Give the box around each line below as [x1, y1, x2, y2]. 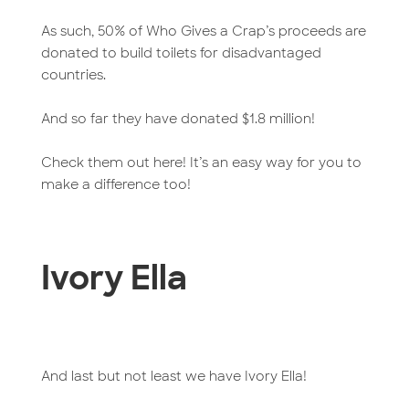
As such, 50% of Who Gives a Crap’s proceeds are [40, 22, 366, 39]
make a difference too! [40, 175, 191, 193]
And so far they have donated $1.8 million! [40, 110, 315, 127]
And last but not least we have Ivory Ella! [40, 367, 307, 384]
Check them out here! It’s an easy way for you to [40, 153, 362, 171]
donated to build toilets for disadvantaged [40, 44, 321, 61]
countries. [40, 66, 106, 83]
